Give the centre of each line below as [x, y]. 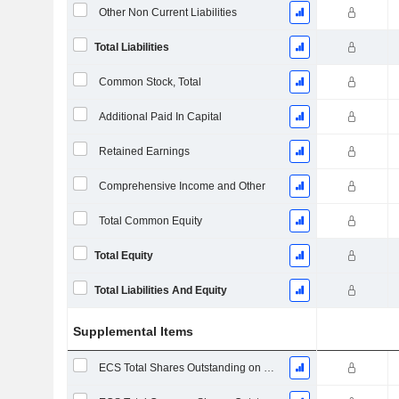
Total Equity [123, 256]
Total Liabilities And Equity [160, 290]
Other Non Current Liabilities [167, 12]
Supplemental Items [134, 331]
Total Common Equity [150, 221]
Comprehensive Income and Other [182, 186]
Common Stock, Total [150, 82]
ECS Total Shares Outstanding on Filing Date [269, 368]
